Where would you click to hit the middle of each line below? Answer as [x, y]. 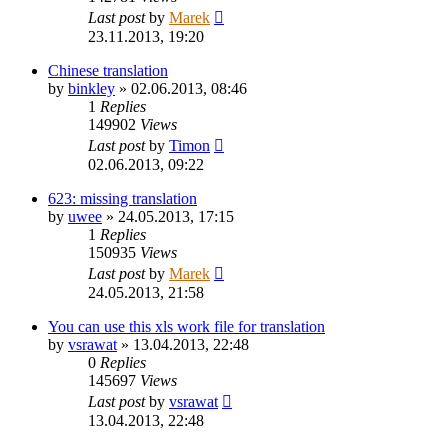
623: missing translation [122, 198]
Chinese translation [108, 70]
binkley [91, 88]
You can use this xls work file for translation [186, 326]
